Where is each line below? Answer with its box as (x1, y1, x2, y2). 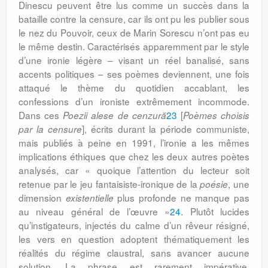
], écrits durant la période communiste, (82, 122, 250, 135)
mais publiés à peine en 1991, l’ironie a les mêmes (19, 136, 249, 149)
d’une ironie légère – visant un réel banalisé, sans (19, 53, 249, 66)
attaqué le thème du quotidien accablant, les (19, 81, 249, 94)
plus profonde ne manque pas (113, 191, 250, 204)
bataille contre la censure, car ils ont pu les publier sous (19, 12, 249, 25)
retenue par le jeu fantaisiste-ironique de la (19, 177, 200, 190)
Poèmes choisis (182, 109, 250, 121)
